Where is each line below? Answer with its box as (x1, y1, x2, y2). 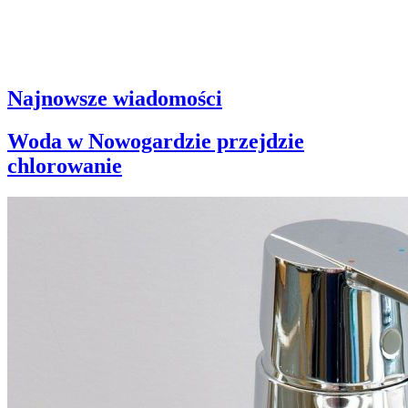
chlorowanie (7, 153, 122, 178)
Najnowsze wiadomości (7, 86, 222, 110)
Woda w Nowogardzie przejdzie (7, 128, 304, 153)
